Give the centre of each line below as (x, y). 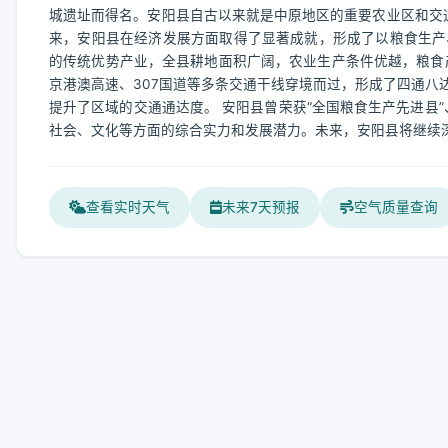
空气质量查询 (396, 207)
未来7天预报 (261, 207)
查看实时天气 (128, 207)
